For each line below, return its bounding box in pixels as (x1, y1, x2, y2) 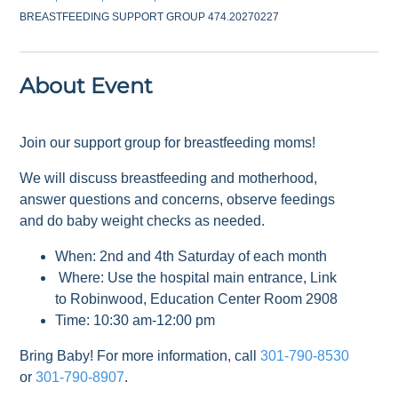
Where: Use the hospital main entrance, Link (55, 269, 338, 285)
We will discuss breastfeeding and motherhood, (20, 170, 318, 186)
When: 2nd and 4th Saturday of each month (55, 248, 328, 264)
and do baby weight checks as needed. (20, 212, 269, 228)
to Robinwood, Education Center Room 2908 (55, 291, 338, 306)
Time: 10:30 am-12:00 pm (55, 312, 219, 328)
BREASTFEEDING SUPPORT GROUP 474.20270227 (20, 11, 280, 23)
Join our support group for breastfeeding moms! (20, 134, 316, 150)
